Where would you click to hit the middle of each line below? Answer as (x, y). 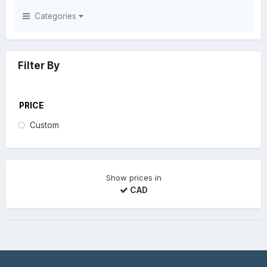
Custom (44, 125)
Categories (54, 16)
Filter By (39, 65)
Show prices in (133, 177)
